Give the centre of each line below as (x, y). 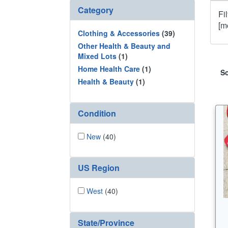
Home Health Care (109, 69)
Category (96, 10)
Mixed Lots (97, 56)
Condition (97, 113)
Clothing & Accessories (119, 33)
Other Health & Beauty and (124, 46)
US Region (99, 168)
